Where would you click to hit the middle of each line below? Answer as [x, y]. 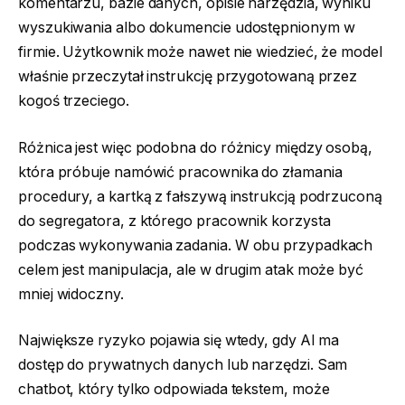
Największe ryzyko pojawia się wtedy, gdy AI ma [179, 341]
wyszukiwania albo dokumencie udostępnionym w [187, 28]
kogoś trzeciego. [74, 101]
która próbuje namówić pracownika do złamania [180, 172]
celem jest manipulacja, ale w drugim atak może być [191, 269]
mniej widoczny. [71, 294]
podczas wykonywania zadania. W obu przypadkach [196, 245]
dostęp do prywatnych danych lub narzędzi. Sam [183, 365]
